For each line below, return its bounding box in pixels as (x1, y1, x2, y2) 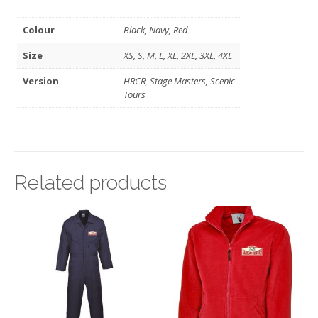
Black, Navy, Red (124, 23, 189, 36)
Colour (23, 23, 55, 36)
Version (23, 74, 60, 87)
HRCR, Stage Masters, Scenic (124, 74, 236, 87)
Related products (14, 170, 167, 194)
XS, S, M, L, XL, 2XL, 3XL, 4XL (124, 48, 233, 62)
